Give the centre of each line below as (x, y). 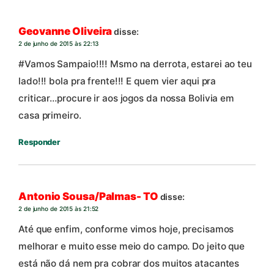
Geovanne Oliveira (65, 31)
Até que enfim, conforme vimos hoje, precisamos (126, 229)
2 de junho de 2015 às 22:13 (59, 43)
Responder (39, 142)
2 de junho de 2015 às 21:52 (59, 208)
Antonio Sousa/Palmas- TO (88, 196)
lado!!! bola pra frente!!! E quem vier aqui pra (117, 81)
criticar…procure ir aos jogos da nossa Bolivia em (127, 98)
